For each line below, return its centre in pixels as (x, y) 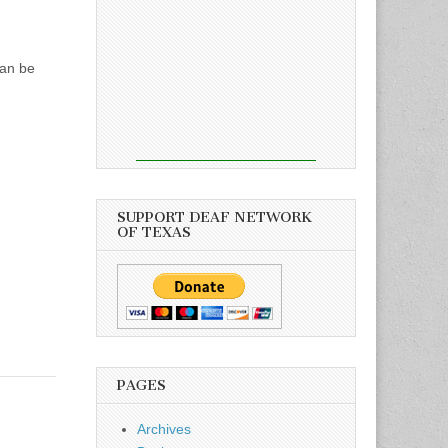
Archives (164, 428)
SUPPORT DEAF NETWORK (214, 217)
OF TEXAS (154, 232)
